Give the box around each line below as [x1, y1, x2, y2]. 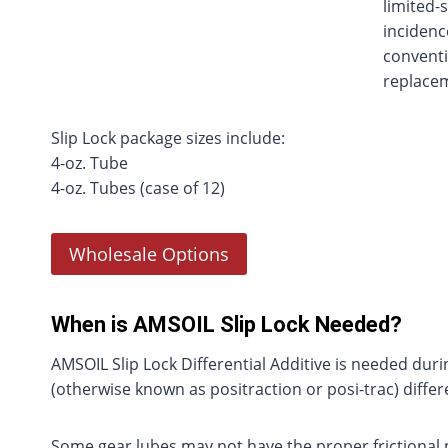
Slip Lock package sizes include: [51, 127, 285, 149]
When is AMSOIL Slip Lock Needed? [51, 312, 402, 338]
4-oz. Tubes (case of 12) [51, 177, 225, 199]
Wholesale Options [69, 242, 229, 267]
